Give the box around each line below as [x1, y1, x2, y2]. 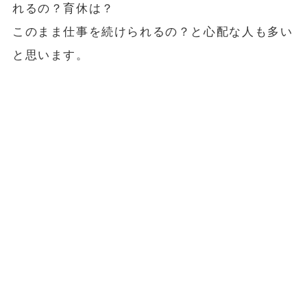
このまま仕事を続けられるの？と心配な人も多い [12, 25, 293, 38]
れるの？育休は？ [12, 1, 114, 15]
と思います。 [12, 48, 89, 62]
